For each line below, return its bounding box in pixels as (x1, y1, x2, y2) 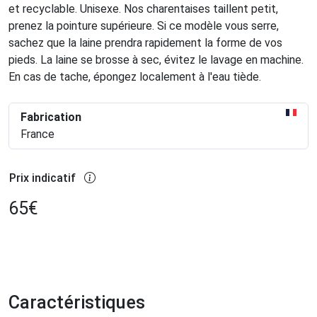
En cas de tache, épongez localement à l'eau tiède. (8, 70, 261, 83)
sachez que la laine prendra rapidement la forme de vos (8, 36, 282, 50)
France (21, 127, 54, 141)
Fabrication (21, 110, 81, 124)
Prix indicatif (9, 171, 76, 185)
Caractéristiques (8, 292, 145, 313)
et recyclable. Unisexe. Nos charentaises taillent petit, (8, 2, 278, 16)
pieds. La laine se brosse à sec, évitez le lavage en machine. (8, 53, 304, 67)
